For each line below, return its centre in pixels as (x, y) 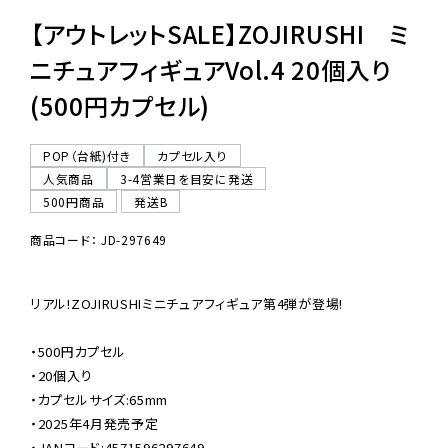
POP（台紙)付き (87, 155)
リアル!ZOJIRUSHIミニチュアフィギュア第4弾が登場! (187, 303)
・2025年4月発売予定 (94, 423)
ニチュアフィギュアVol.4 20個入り (211, 69)
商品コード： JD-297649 (99, 239)
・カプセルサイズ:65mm (99, 399)
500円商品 (74, 201)
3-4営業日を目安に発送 (186, 178)
